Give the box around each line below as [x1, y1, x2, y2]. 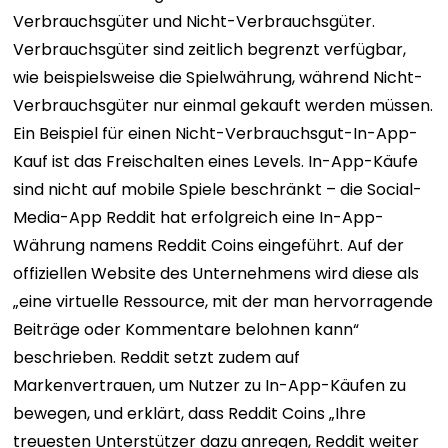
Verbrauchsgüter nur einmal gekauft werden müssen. [13, 94, 434, 117]
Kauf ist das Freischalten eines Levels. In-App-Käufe [13, 150, 419, 173]
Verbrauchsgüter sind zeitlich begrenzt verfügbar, [13, 38, 407, 61]
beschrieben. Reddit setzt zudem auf [13, 346, 301, 369]
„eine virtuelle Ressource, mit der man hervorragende [13, 290, 434, 313]
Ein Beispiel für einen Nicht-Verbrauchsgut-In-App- [13, 122, 419, 145]
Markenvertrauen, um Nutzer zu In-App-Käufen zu [13, 374, 407, 397]
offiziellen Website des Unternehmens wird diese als [13, 262, 420, 285]
